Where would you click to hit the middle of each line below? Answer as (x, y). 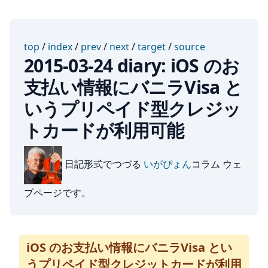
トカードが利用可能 (104, 130)
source (190, 47)
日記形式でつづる (103, 164)
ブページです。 (57, 193)
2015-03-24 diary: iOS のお (132, 66)
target (152, 47)
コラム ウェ (217, 164)
